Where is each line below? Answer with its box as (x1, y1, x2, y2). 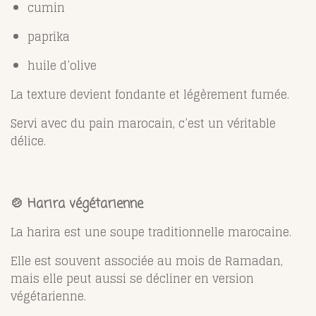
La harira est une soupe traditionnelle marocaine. (11, 221, 291, 242)
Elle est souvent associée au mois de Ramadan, (11, 250, 283, 271)
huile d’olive (28, 55, 97, 75)
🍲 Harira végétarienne (11, 193, 143, 214)
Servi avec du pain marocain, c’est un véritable (11, 113, 276, 133)
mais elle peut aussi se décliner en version (11, 268, 254, 288)
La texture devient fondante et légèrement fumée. (11, 84, 289, 104)
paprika (28, 26, 70, 47)
